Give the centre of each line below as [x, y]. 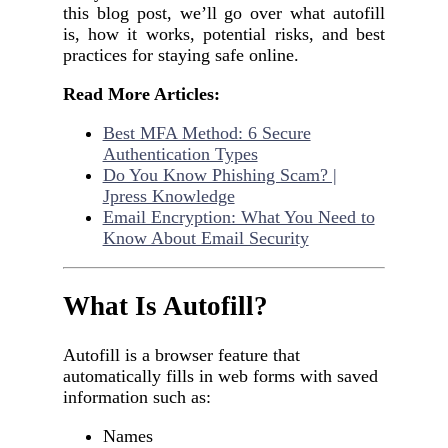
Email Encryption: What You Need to [238, 216]
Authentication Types [180, 153]
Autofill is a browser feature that [181, 354]
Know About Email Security [205, 237]
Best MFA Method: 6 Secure [206, 132]
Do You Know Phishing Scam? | [219, 174]
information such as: [136, 396]
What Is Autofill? [165, 306]
